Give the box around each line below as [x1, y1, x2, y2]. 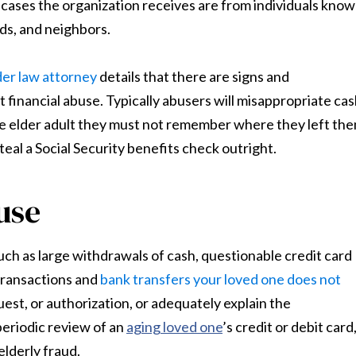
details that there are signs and [97, 68, 289, 85]
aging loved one [126, 318, 222, 335]
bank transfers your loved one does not [100, 270, 341, 288]
